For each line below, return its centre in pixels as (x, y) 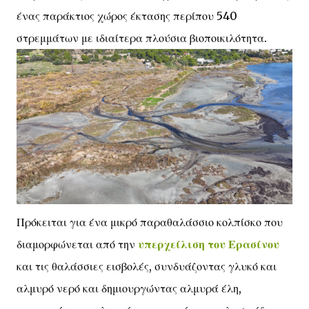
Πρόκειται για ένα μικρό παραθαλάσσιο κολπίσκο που (150, 222)
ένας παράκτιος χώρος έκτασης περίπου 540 (127, 16)
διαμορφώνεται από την (77, 244)
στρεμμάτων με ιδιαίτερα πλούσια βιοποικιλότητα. (143, 38)
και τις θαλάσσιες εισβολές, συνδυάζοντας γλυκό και (147, 266)
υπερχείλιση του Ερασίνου (209, 244)
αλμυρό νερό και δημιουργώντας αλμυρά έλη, (129, 288)
